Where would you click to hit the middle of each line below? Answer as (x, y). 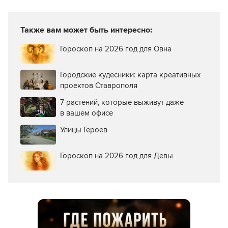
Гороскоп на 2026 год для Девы (117, 155)
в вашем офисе (87, 113)
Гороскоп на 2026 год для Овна (116, 49)
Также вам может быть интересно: (86, 30)
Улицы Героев (84, 130)
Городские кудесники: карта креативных (130, 75)
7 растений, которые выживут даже (122, 102)
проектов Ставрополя (99, 85)
